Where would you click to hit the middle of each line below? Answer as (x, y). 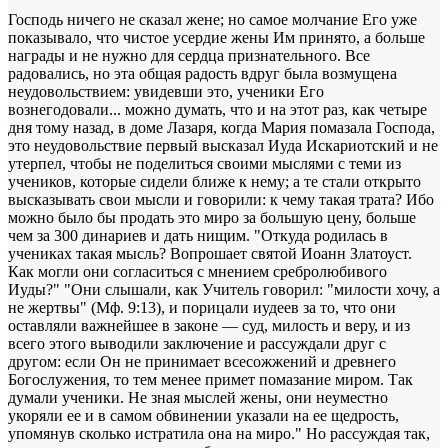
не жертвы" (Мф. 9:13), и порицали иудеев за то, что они (202, 308)
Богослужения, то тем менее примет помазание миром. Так (210, 380)
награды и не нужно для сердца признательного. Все (189, 56)
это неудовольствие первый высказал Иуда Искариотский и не (223, 146)
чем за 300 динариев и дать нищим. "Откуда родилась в (198, 236)
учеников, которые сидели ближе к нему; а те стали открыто (214, 182)
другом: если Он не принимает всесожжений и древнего (202, 362)
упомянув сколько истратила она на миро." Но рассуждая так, (219, 434)
